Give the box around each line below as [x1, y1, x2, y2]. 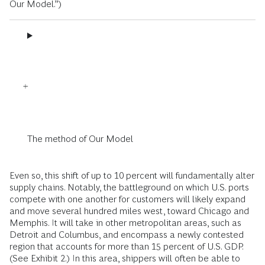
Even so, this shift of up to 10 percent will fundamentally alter [9, 170, 254, 180]
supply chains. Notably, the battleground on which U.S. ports [9, 182, 249, 192]
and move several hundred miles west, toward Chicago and [9, 205, 249, 216]
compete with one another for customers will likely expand [9, 193, 245, 204]
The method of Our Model [27, 133, 133, 144]
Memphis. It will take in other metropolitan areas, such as [9, 217, 241, 228]
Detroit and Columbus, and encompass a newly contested [9, 229, 244, 240]
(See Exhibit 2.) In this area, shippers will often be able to [9, 253, 240, 263]
